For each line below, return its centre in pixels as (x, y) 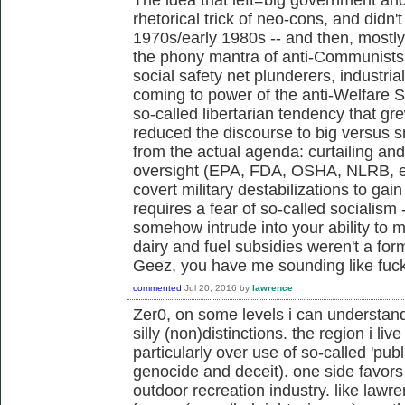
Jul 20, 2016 (211, 287)
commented (157, 287)
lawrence (273, 287)
